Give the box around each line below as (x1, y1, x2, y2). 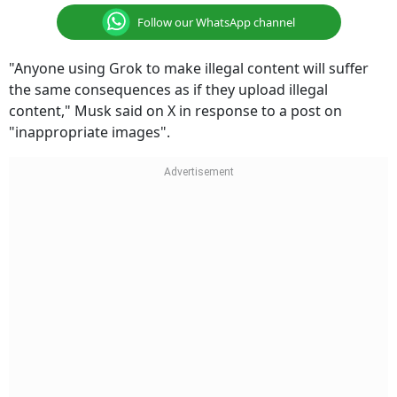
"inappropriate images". (9, 122, 170, 142)
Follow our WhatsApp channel (137, 13, 295, 30)
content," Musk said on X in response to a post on (9, 101, 342, 121)
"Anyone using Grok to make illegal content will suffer (9, 58, 369, 78)
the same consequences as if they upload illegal (9, 80, 328, 99)
